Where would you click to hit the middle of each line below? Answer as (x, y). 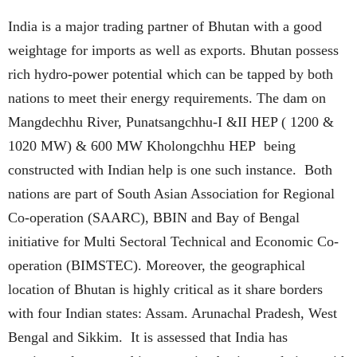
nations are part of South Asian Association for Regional (171, 193)
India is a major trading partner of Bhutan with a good (165, 26)
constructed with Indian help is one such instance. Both (170, 169)
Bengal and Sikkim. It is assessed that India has (148, 337)
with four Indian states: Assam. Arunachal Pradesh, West (173, 313)
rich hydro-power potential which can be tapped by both (171, 74)
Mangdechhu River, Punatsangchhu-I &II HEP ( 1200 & (171, 122)
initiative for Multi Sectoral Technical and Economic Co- (173, 241)
